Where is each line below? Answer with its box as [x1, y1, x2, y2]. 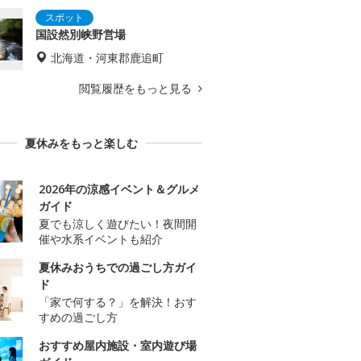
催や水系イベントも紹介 [39, 231, 163, 247]
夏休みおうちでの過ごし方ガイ [39, 259, 197, 276]
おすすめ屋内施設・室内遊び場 [39, 338, 197, 354]
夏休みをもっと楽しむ [25, 135, 138, 151]
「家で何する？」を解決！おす [39, 294, 197, 310]
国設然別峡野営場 [35, 27, 126, 43]
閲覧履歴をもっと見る [79, 81, 195, 97]
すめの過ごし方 [39, 309, 118, 326]
